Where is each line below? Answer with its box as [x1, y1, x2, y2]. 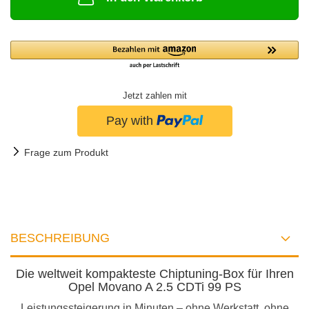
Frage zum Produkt [24, 146, 108, 158]
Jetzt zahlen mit [122, 91, 187, 101]
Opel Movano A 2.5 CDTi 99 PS [68, 279, 241, 294]
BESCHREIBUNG [10, 230, 110, 245]
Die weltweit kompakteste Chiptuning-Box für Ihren [15, 266, 294, 281]
